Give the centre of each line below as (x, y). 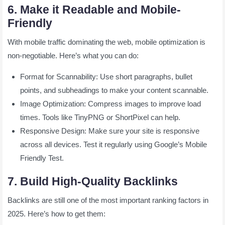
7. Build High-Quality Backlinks (93, 181)
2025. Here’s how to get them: (57, 213)
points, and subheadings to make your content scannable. (114, 90)
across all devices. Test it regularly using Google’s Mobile (114, 144)
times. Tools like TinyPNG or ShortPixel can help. (100, 117)
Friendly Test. (42, 158)
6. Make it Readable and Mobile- (94, 10)
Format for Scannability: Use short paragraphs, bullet (106, 76)
